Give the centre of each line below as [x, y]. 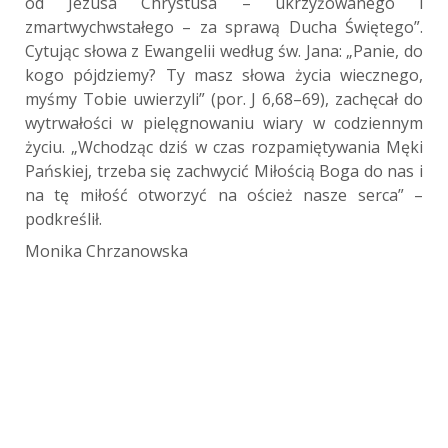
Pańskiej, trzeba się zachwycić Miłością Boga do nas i [224, 170]
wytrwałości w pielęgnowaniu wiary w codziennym [224, 122]
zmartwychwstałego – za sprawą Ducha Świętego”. [224, 26]
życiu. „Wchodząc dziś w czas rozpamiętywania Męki [224, 146]
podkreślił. [63, 218]
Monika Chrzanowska [106, 250]
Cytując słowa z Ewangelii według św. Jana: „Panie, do [224, 50]
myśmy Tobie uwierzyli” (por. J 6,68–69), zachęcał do [224, 98]
